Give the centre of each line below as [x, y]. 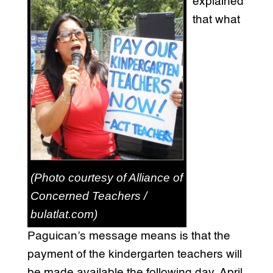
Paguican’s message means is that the [129, 236]
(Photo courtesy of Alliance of [106, 177]
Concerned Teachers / [88, 196]
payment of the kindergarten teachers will [134, 254]
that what [216, 19]
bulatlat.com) [64, 214]
